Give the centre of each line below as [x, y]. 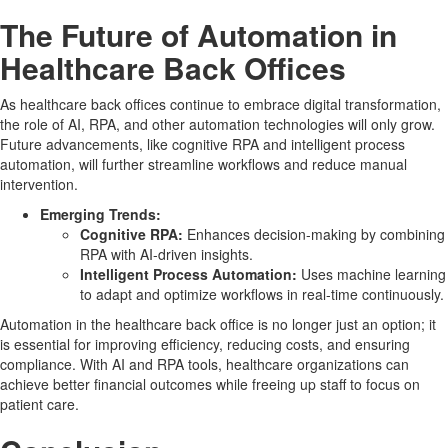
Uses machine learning [371, 274]
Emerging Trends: [100, 214]
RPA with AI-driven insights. [166, 254]
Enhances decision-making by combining [314, 234]
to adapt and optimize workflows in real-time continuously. [262, 294]
